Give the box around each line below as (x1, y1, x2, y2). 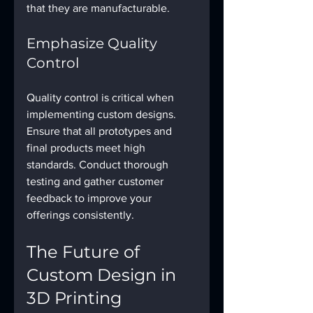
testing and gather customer (27, 175, 166, 187)
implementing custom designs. (27, 108, 179, 120)
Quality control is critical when (27, 91, 177, 103)
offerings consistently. (27, 208, 134, 221)
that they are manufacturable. (27, 1, 170, 14)
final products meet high (27, 141, 148, 154)
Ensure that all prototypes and (27, 124, 175, 137)
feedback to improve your (27, 191, 154, 204)
